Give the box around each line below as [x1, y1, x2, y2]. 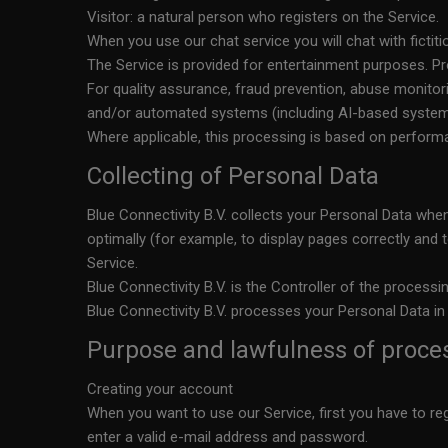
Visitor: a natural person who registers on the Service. [87, 8, 439, 26]
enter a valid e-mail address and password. [87, 428, 368, 446]
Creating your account [87, 380, 233, 398]
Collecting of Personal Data [87, 162, 379, 190]
